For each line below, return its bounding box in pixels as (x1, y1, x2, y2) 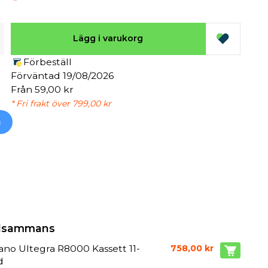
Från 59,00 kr (10, 83, 74, 95)
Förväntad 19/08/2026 (10, 69, 114, 81)
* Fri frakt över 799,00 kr (10, 98, 111, 109)
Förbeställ (23, 56, 72, 68)
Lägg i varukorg (73, 33, 144, 44)
